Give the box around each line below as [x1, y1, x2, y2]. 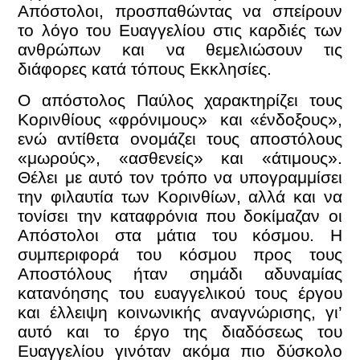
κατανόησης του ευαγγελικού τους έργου [18, 283, 342, 302]
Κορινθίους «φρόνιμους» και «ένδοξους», [18, 109, 342, 129]
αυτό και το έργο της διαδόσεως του [18, 321, 342, 341]
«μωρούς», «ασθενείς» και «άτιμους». [18, 148, 342, 167]
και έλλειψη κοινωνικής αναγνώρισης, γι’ [18, 302, 342, 321]
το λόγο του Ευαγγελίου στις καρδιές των [18, 21, 342, 40]
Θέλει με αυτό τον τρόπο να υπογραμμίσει [18, 167, 342, 186]
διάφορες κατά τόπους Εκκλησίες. [18, 59, 277, 79]
